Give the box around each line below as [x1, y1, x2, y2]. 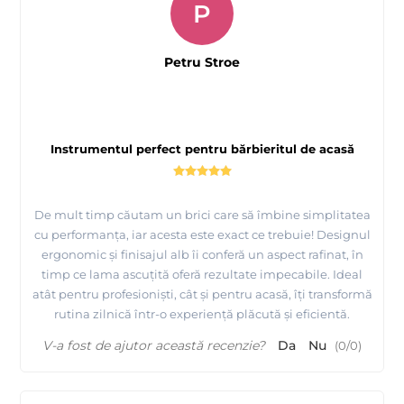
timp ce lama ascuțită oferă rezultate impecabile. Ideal [41, 267, 363, 282]
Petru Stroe [164, 54, 240, 71]
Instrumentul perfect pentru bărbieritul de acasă [50, 142, 354, 157]
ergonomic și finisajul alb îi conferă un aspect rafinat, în [41, 247, 363, 262]
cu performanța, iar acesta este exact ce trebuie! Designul [33, 227, 371, 243]
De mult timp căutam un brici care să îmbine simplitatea [33, 207, 371, 223]
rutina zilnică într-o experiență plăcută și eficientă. [54, 307, 350, 322]
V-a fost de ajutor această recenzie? [42, 337, 265, 354]
